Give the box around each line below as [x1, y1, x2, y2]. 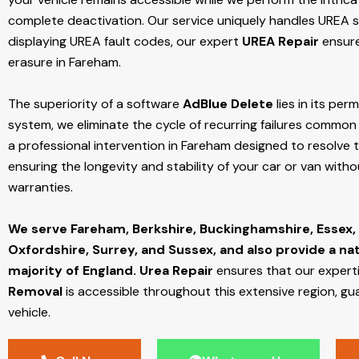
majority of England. [8, 262, 136, 280]
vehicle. [8, 304, 54, 321]
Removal [8, 283, 63, 301]
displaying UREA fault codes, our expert [8, 33, 242, 50]
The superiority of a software [8, 95, 183, 113]
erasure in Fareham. [8, 54, 121, 71]
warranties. [8, 179, 73, 196]
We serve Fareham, [8, 220, 132, 238]
